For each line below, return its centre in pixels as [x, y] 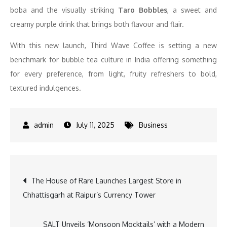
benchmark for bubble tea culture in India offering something [113, 60]
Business [153, 125]
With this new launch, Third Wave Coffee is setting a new [113, 45]
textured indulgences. [46, 88]
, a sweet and [192, 10]
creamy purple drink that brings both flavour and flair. [97, 24]
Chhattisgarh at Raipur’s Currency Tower [89, 195]
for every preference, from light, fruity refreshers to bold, [113, 74]
